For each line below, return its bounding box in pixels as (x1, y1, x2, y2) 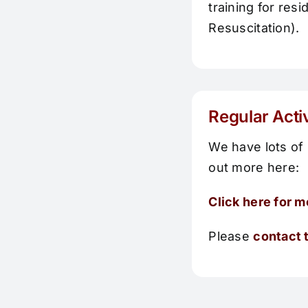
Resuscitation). (208, 20, 300, 35)
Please (208, 228, 254, 243)
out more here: (208, 159, 300, 175)
